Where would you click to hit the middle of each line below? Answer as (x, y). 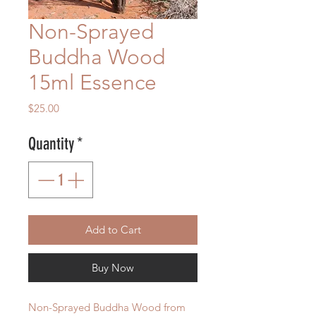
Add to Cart (113, 230)
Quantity (51, 144)
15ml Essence (92, 83)
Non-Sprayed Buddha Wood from (107, 308)
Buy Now (113, 268)
